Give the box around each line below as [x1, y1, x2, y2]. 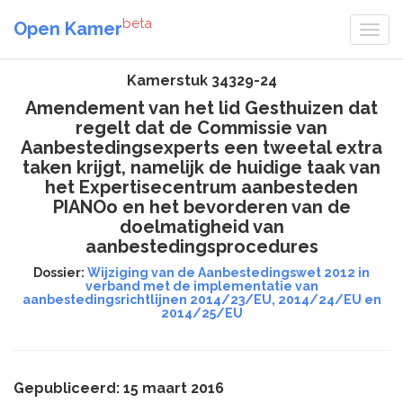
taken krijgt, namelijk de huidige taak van [22, 157, 381, 178]
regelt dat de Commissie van [76, 117, 327, 139]
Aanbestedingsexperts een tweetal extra [21, 137, 382, 158]
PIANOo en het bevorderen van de [52, 196, 351, 218]
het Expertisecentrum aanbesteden [45, 176, 358, 198]
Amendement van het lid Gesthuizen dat [25, 97, 378, 119]
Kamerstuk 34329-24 [126, 72, 277, 89]
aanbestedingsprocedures [85, 236, 318, 257]
